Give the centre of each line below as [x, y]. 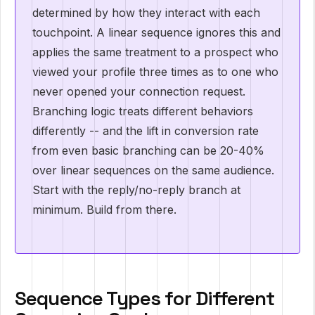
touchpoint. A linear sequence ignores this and [156, 32]
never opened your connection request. [139, 91]
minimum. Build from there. [104, 210]
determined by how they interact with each [146, 13]
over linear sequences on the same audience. [153, 170]
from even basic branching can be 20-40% [148, 150]
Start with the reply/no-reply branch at [136, 190]
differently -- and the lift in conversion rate [146, 131]
